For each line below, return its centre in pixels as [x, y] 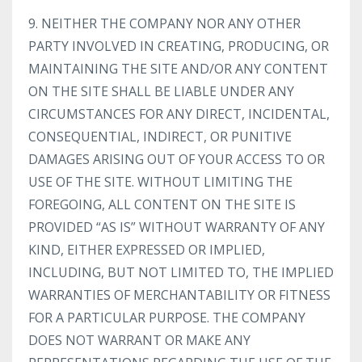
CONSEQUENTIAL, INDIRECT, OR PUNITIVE [160, 137]
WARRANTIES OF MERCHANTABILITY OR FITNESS [179, 295]
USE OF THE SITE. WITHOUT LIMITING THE [160, 182]
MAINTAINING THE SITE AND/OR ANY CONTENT [178, 69]
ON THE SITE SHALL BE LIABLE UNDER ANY [161, 91]
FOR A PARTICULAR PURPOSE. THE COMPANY [167, 318]
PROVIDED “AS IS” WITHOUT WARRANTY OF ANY [177, 227]
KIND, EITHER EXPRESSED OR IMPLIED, [147, 250]
